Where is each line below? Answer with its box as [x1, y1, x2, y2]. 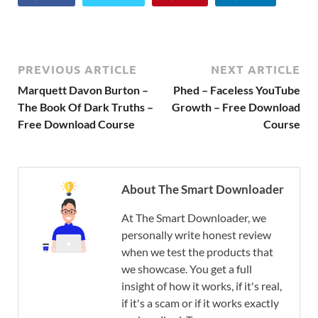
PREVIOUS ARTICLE [18, 62, 137, 77]
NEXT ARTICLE [211, 62, 300, 77]
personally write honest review [121, 228, 271, 242]
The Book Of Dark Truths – [18, 100, 153, 114]
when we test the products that [121, 245, 273, 259]
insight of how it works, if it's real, [121, 279, 282, 293]
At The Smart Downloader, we [121, 211, 266, 225]
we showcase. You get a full [121, 262, 252, 276]
